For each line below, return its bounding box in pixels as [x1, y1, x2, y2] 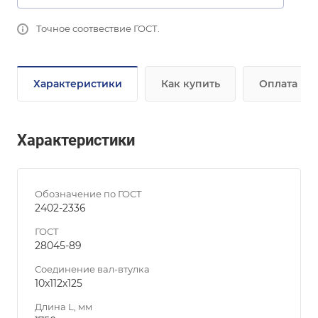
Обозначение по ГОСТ [35, 188, 142, 199]
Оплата [259, 77, 297, 90]
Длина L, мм [35, 301, 92, 312]
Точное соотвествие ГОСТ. [36, 23, 160, 34]
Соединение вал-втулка [35, 263, 150, 275]
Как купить [161, 77, 220, 90]
